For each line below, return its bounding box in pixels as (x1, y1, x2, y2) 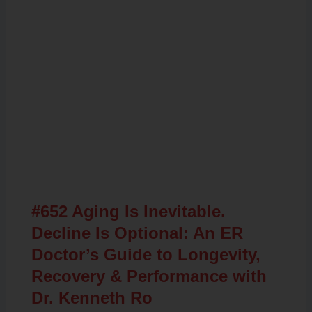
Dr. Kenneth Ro (31, 288, 153, 307)
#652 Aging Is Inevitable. (31, 201, 226, 221)
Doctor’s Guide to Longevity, (31, 244, 260, 264)
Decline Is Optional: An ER (31, 223, 243, 242)
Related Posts (52, 154, 260, 175)
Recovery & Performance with (31, 266, 267, 286)
